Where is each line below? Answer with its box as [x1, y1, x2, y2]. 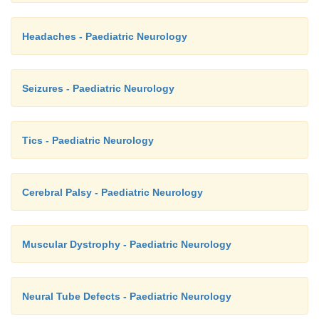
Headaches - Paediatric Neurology [22, 31, 187, 42]
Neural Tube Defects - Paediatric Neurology [22, 291, 231, 302]
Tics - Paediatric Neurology [22, 135, 154, 146]
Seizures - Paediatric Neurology [22, 83, 174, 94]
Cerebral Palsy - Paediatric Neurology [22, 187, 203, 198]
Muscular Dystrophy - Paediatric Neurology [22, 239, 231, 250]
